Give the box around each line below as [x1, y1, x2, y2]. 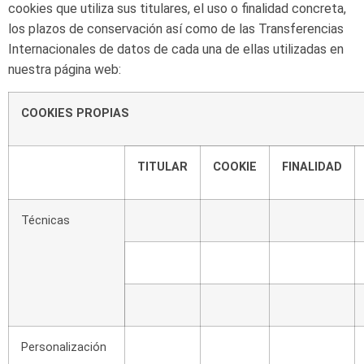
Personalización [21, 340, 106, 354]
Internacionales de [8, 41, 114, 58]
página [54, 62, 91, 78]
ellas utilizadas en [243, 41, 344, 58]
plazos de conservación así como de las [28, 21, 255, 37]
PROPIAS [76, 106, 129, 120]
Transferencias [258, 21, 344, 37]
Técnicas [21, 213, 70, 227]
